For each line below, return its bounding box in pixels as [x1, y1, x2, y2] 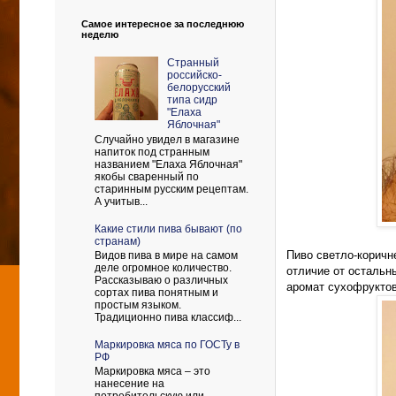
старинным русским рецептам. [95, 182, 248, 195]
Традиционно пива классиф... [95, 310, 241, 324]
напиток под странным [95, 145, 209, 158]
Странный [166, 57, 219, 70]
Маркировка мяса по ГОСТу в [95, 338, 240, 351]
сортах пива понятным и [95, 286, 218, 299]
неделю [81, 29, 118, 40]
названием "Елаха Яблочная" [95, 157, 242, 171]
